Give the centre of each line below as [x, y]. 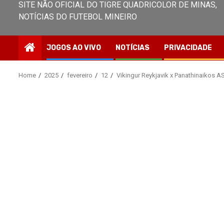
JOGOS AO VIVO [74, 48]
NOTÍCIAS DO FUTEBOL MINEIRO [78, 17]
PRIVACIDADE [188, 48]
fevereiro [80, 75]
